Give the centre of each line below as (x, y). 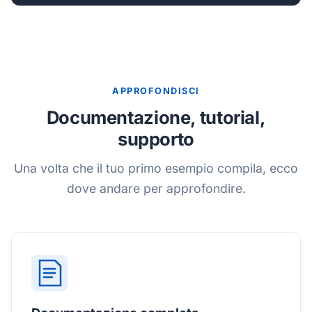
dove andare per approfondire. (156, 188)
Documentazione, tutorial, (156, 117)
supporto (156, 139)
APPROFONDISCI (156, 91)
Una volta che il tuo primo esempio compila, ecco (156, 168)
